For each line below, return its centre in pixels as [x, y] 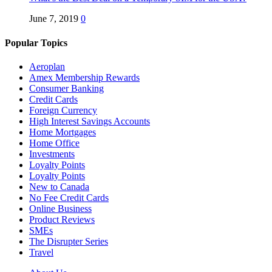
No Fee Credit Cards [69, 197]
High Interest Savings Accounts [90, 121]
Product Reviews [62, 219]
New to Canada [59, 186]
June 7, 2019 [54, 19]
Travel [41, 252]
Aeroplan [47, 66]
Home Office [54, 143]
